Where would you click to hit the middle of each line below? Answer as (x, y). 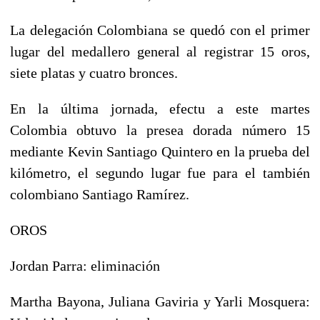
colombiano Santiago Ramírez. (100, 194)
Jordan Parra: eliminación (85, 265)
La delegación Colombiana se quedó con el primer (160, 30)
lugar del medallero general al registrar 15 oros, (160, 51)
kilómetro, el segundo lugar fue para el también (160, 172)
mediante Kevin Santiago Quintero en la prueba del (160, 151)
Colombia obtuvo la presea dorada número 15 (160, 130)
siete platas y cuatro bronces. (94, 72)
